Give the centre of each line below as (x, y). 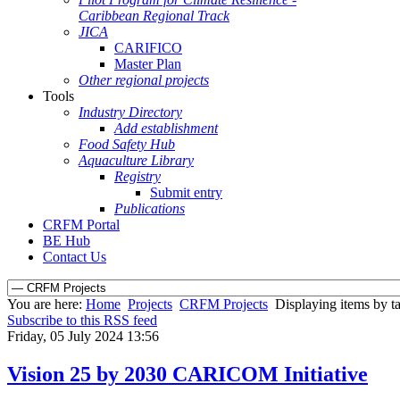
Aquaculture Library (136, 160)
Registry (137, 176)
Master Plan (148, 64)
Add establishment (166, 128)
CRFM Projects (224, 304)
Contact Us (75, 257)
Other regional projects (144, 80)
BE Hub (67, 241)
